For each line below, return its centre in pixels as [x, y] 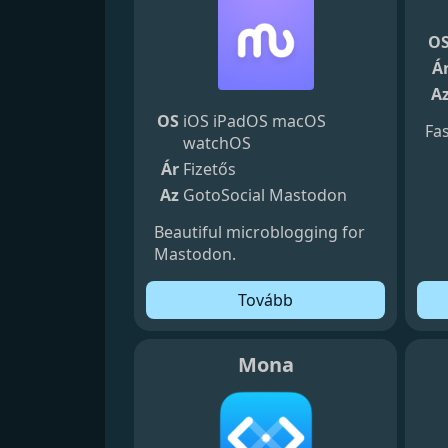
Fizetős [210, 168]
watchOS [217, 142]
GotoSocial [224, 194]
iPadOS [241, 120]
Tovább [266, 299]
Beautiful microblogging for [260, 231]
